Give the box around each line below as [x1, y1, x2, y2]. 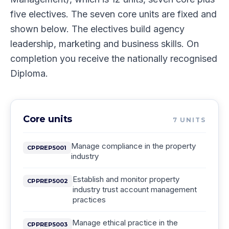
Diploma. [10, 68, 48, 79]
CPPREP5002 [27, 177, 68, 185]
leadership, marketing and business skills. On [10, 38, 199, 49]
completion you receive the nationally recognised [10, 53, 217, 64]
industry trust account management [72, 185, 197, 194]
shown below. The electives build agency [10, 24, 185, 34]
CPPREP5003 [27, 221, 68, 228]
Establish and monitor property [72, 174, 179, 184]
